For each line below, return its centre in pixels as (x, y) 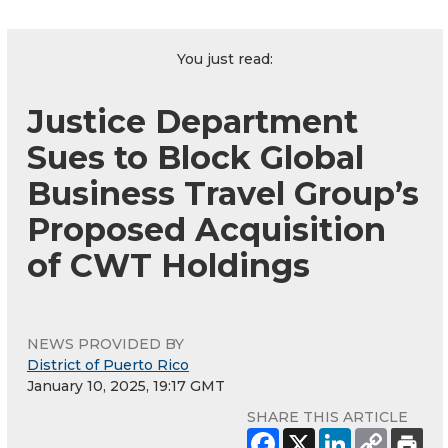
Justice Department (192, 121)
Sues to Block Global (195, 157)
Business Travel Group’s (223, 193)
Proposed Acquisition (206, 229)
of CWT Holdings (168, 265)
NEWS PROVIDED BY (105, 343)
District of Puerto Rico (108, 364)
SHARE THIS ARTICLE (327, 416)
